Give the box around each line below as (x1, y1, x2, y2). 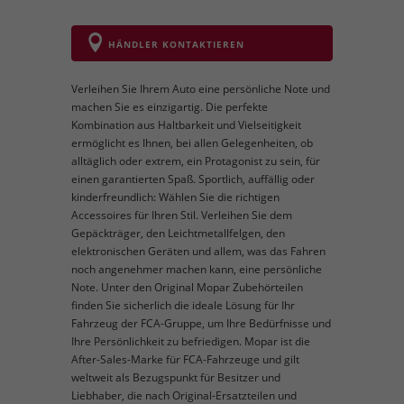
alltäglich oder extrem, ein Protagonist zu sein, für (71, 153, 320, 169)
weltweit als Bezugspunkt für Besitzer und (71, 370, 280, 385)
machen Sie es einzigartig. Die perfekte (71, 99, 268, 115)
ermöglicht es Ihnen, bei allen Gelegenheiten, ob (71, 135, 313, 151)
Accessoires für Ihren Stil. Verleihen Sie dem (71, 207, 292, 223)
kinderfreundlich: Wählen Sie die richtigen (71, 189, 280, 205)
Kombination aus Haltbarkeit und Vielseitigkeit (71, 117, 301, 133)
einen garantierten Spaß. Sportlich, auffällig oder (71, 171, 315, 187)
